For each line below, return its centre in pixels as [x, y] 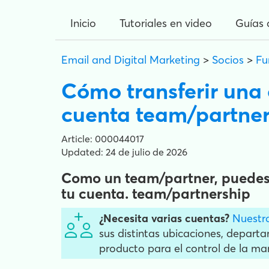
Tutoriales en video [166, 23]
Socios [228, 60]
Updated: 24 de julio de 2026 [124, 152]
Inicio [83, 23]
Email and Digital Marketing [131, 60]
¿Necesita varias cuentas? [164, 218]
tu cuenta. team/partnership [156, 194]
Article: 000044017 [103, 139]
